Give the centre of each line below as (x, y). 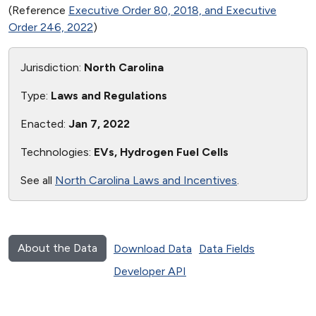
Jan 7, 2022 (99, 124)
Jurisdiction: (52, 67)
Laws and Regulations (109, 96)
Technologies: (57, 152)
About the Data (57, 248)
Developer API (150, 271)
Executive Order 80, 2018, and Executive (172, 10)
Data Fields (227, 249)
